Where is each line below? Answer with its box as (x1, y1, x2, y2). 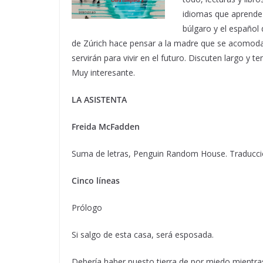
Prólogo (72, 201, 102, 213)
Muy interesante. (72, 66, 135, 78)
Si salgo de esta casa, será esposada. (72, 228, 214, 240)
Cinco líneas (72, 174, 120, 186)
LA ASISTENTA (72, 93, 127, 105)
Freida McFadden (72, 120, 140, 132)
